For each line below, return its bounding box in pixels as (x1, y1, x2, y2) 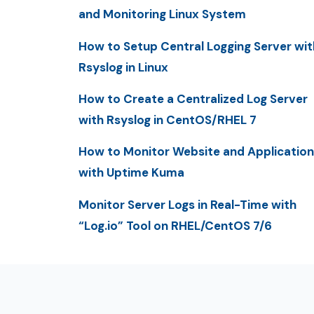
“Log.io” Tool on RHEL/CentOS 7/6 (78, 217, 272, 233)
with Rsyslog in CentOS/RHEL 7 (78, 111, 257, 128)
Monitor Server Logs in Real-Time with (78, 196, 296, 212)
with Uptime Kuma (78, 165, 184, 181)
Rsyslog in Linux (78, 59, 168, 75)
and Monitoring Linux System (78, 6, 246, 22)
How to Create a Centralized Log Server (78, 90, 308, 107)
